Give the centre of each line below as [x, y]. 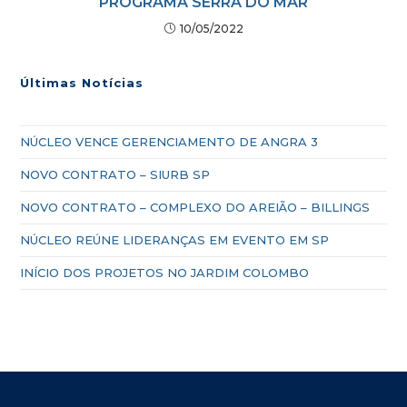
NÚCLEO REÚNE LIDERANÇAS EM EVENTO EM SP [175, 239]
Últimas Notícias [82, 82]
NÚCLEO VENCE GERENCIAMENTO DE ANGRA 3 [169, 141]
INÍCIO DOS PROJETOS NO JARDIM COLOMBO [165, 272]
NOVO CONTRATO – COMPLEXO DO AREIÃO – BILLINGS [195, 207]
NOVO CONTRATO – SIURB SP [115, 174]
